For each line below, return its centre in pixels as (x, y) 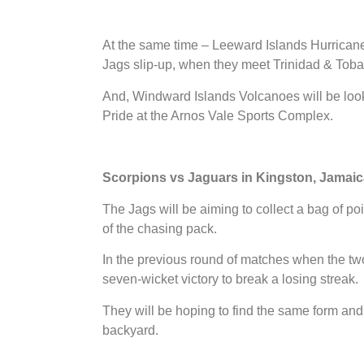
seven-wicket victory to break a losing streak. (230, 279)
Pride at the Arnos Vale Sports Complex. (218, 115)
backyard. (130, 330)
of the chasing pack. (160, 228)
